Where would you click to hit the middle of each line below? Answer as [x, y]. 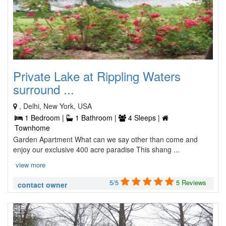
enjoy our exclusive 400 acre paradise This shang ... [96, 149]
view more [31, 165]
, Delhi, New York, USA [55, 106]
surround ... [44, 89]
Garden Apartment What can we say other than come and [105, 139]
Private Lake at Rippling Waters [97, 76]
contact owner [42, 185]
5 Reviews [191, 182]
